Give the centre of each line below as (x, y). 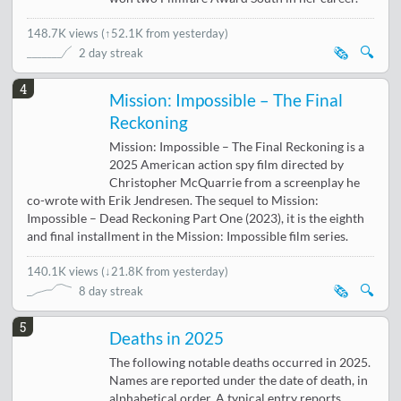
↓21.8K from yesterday (165, 272)
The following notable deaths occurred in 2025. (240, 363)
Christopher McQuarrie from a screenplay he (235, 183)
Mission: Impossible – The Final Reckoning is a (237, 147)
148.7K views (64, 34)
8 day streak (111, 291)
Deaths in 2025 (167, 339)
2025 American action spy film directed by (227, 165)
